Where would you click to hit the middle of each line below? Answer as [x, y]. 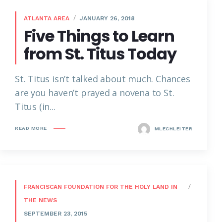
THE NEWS [40, 200]
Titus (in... [35, 106]
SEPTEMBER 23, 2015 [55, 213]
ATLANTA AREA [47, 18]
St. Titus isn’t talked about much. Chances [103, 79]
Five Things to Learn [99, 36]
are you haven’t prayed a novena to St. [95, 92]
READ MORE [31, 128]
